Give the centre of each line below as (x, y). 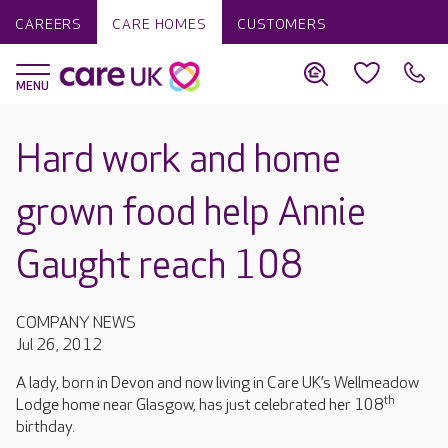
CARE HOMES (159, 24)
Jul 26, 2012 (59, 345)
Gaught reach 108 (159, 266)
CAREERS (49, 24)
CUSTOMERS (281, 24)
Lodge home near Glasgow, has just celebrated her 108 (200, 405)
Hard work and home (178, 160)
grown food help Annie (191, 213)
